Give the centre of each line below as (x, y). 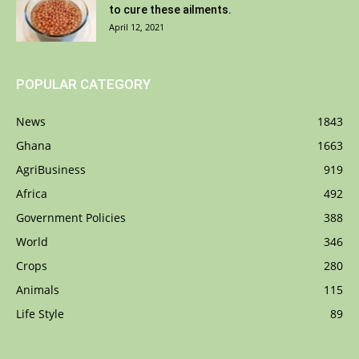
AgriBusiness (51, 170)
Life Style (40, 314)
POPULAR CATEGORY (83, 85)
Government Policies (71, 218)
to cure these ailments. (170, 10)
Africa (32, 194)
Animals (38, 290)
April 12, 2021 (137, 27)
